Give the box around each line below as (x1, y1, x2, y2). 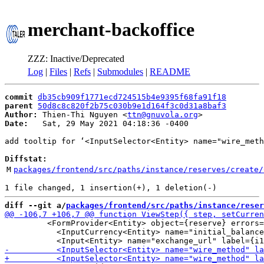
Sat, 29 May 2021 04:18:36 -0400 (28, 119, 189, 128)
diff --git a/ (5, 201, 66, 210)
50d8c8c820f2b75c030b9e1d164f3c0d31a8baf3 (38, 101, 226, 110)
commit (5, 93, 33, 101)
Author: (5, 110, 38, 119)
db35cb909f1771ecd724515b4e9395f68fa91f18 (38, 93, 226, 101)
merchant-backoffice (28, 19, 194, 41)
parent (5, 101, 33, 110)
